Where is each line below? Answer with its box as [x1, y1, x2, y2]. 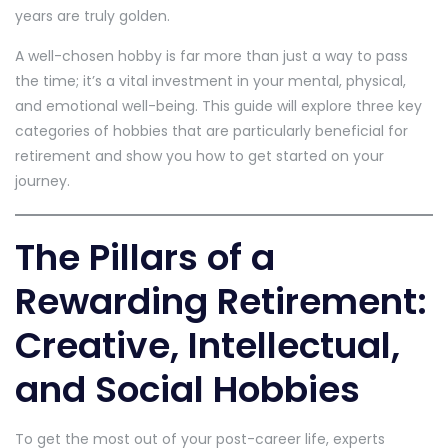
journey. [15, 170, 70, 191]
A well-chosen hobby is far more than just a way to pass [15, 45, 408, 66]
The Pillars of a [15, 231, 275, 283]
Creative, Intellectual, [15, 319, 400, 371]
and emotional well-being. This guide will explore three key [15, 95, 422, 116]
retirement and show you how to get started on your [15, 145, 384, 166]
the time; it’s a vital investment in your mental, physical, [15, 70, 406, 91]
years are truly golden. [15, 5, 170, 26]
